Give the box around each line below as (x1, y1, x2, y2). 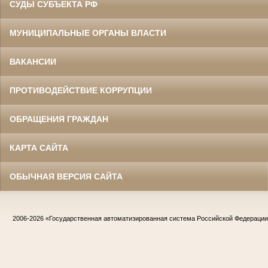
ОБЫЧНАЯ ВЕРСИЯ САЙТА (10, 171, 123, 181)
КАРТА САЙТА (10, 142, 68, 153)
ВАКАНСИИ (10, 56, 56, 66)
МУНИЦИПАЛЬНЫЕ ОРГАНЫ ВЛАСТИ (10, 28, 166, 38)
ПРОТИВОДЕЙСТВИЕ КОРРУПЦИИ (10, 85, 152, 95)
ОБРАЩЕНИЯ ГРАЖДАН (10, 114, 108, 124)
